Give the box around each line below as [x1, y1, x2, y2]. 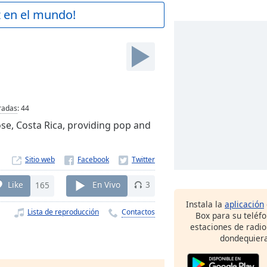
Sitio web [25, 154, 55, 164]
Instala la [186, 198, 225, 210]
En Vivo [92, 179, 120, 191]
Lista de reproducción [27, 206, 99, 217]
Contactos [122, 206, 155, 217]
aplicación [225, 198, 264, 210]
